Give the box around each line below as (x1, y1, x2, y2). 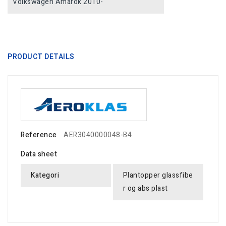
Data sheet (21, 149, 57, 160)
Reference (21, 130, 57, 141)
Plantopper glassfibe (123, 170, 193, 181)
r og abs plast (123, 183, 168, 194)
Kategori (31, 170, 59, 181)
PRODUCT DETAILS (8, 51, 75, 62)
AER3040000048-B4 (64, 130, 132, 141)
